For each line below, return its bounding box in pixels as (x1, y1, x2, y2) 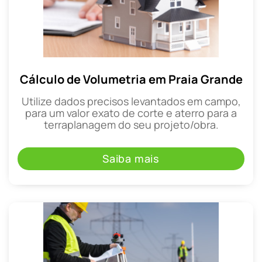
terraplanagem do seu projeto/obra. (43, 117, 219, 132)
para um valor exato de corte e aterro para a (25, 105, 237, 120)
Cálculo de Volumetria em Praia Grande (19, 71, 243, 87)
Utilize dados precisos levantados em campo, (21, 94, 241, 108)
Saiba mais (102, 151, 160, 166)
